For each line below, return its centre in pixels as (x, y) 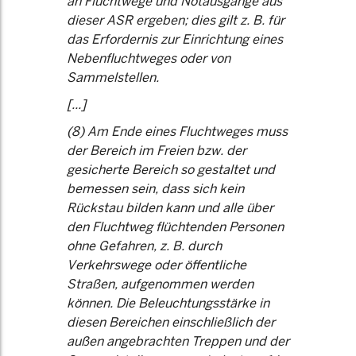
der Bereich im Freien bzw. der (157, 151)
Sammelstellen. (113, 77)
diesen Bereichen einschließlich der (171, 322)
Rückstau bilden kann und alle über (170, 208)
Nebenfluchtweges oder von (149, 58)
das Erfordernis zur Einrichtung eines (175, 39)
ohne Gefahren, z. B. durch (144, 246)
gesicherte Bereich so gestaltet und (171, 170)
